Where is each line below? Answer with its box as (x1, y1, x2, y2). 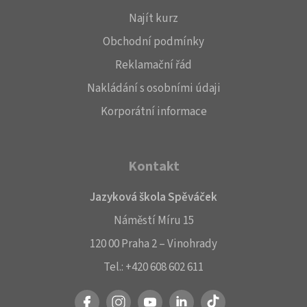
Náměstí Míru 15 (113, 212, 194, 230)
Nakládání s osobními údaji (86, 80, 221, 97)
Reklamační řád (115, 57, 192, 74)
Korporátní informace (100, 103, 207, 121)
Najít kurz (129, 10, 178, 27)
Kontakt (127, 157, 180, 177)
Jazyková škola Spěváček (90, 189, 217, 206)
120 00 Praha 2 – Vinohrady (90, 236, 217, 253)
